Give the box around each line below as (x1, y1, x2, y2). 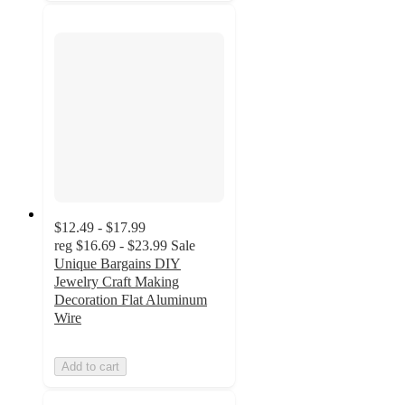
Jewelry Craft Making (54, 274, 179, 290)
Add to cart (61, 360, 119, 374)
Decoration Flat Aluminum (54, 292, 207, 308)
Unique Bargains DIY (54, 256, 181, 272)
